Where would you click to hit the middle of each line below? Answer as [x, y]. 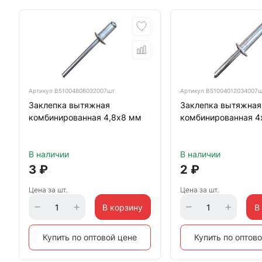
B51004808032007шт [85, 91]
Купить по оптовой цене [90, 237]
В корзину [123, 207]
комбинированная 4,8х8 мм [85, 117]
